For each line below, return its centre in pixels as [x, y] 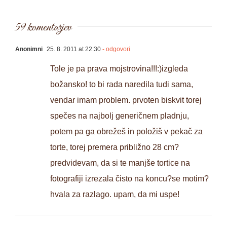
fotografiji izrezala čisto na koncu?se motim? [129, 179]
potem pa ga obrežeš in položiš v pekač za [126, 132]
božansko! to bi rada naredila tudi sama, [122, 85]
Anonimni [29, 49]
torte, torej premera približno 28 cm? [115, 147]
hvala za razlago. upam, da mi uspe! [115, 195]
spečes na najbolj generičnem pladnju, [120, 116]
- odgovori [116, 49]
